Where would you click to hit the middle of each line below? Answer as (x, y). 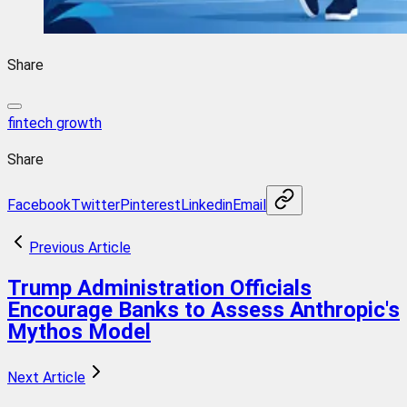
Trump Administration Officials (159, 288)
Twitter (95, 204)
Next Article (46, 377)
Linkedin (207, 204)
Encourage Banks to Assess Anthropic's (203, 309)
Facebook (39, 204)
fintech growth (55, 123)
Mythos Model (79, 331)
